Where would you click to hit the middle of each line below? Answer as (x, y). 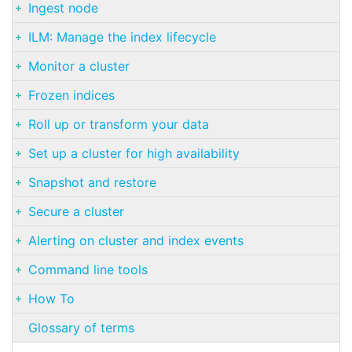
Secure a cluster (76, 212)
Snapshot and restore (92, 183)
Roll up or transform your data (119, 125)
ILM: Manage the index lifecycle (122, 37)
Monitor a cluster (79, 66)
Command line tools (88, 270)
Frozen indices (71, 95)
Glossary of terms (81, 328)
